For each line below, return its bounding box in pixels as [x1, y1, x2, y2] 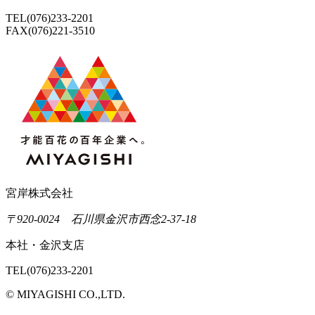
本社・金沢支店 [6, 238, 84, 251]
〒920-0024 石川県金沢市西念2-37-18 [6, 212, 196, 225]
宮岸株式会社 [6, 186, 73, 199]
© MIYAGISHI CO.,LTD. [6, 288, 125, 300]
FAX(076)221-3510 [6, 24, 95, 37]
